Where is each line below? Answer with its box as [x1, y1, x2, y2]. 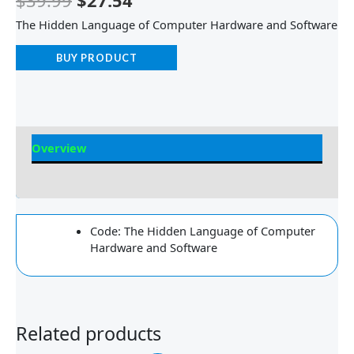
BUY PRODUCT [55, 51, 137, 64]
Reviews [32, 168, 78, 184]
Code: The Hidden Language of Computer [89, 223, 315, 239]
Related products [16, 321, 161, 347]
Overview [32, 140, 86, 156]
